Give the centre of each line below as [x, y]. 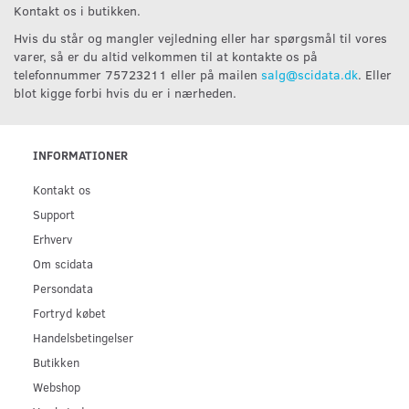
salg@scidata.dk [309, 74]
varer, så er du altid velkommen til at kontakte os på [166, 56]
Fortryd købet [69, 312]
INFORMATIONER [80, 154]
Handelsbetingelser [83, 337]
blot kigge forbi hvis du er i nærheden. [125, 92]
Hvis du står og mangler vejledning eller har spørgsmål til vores [200, 37]
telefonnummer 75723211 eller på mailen [137, 74]
